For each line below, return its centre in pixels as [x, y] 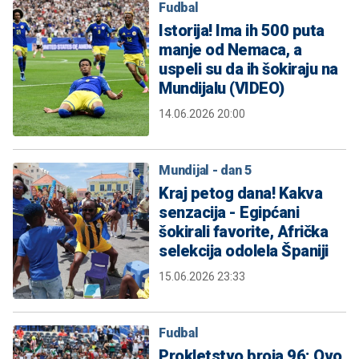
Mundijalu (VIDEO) [222, 89]
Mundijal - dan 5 [205, 171]
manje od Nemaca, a [230, 50]
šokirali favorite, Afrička [243, 232]
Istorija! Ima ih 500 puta [242, 31]
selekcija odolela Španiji [244, 251]
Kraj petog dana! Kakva [240, 194]
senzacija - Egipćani [229, 213]
